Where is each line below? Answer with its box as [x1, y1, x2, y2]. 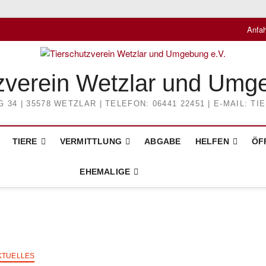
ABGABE [144, 137, 181, 146]
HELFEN [195, 137, 229, 146]
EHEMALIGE [80, 167, 131, 176]
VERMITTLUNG [59, 137, 122, 146]
